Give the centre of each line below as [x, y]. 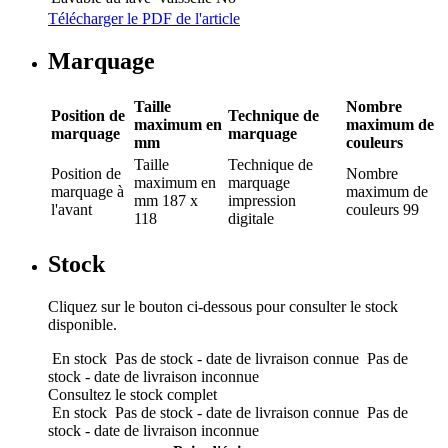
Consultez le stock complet [132, 394]
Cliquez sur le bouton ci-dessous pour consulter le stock [223, 306]
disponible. [82, 324]
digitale [251, 218]
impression [262, 200]
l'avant [71, 209]
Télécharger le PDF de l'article [144, 19]
